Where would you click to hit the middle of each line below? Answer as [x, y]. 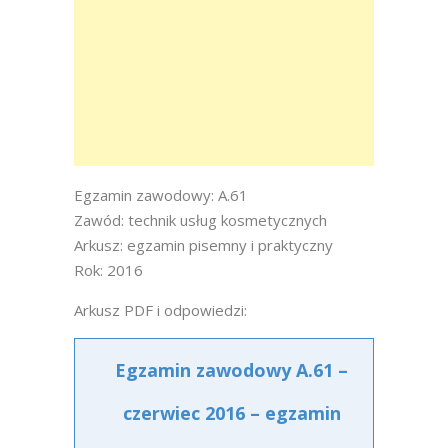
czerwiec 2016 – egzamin [231, 413]
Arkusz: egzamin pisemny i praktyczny [203, 245]
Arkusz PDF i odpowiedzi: [160, 310]
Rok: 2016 [108, 270]
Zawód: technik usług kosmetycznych [200, 220]
